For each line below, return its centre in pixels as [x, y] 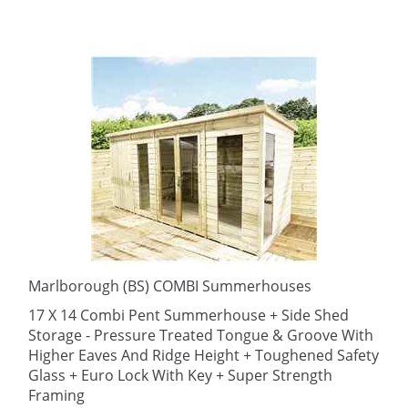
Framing [56, 395]
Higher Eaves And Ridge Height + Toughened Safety [204, 355]
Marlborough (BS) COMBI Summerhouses [170, 286]
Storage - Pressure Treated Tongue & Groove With [201, 335]
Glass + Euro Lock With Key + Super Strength [180, 375]
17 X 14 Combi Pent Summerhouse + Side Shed [189, 315]
